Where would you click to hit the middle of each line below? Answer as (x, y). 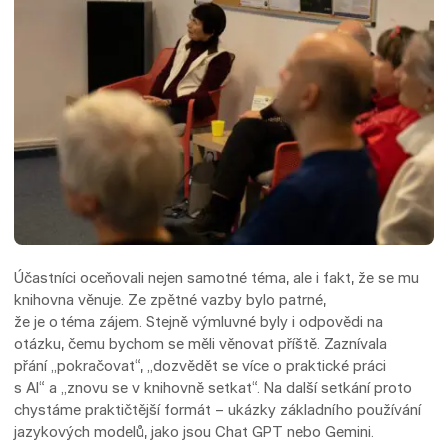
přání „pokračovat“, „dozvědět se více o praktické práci (200, 365)
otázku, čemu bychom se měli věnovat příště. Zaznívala (201, 343)
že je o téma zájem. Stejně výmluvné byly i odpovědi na (199, 321)
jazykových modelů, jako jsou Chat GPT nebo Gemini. (196, 431)
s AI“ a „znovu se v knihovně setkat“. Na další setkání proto (213, 387)
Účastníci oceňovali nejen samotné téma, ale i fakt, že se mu (217, 277)
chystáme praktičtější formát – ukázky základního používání (218, 409)
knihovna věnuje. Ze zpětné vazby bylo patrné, (170, 299)
